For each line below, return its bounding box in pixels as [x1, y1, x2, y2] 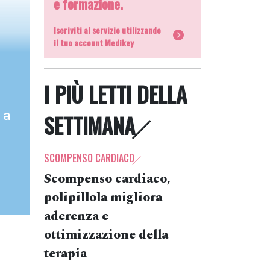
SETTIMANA [44, 110, 135, 141]
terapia [44, 244, 87, 263]
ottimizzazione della [44, 225, 168, 245]
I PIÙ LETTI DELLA [44, 78, 187, 110]
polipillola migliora [44, 188, 162, 207]
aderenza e [44, 207, 108, 226]
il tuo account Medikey [54, 36, 134, 49]
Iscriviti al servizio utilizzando [54, 24, 161, 36]
